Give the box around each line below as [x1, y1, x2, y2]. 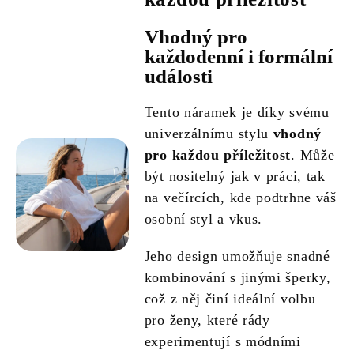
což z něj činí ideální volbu [144, 291, 316, 307]
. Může [291, 147, 335, 164]
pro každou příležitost [144, 147, 292, 164]
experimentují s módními [144, 333, 301, 350]
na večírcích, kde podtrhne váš [144, 190, 337, 206]
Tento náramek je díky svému [144, 104, 330, 121]
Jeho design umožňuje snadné [144, 248, 330, 265]
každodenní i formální [144, 46, 333, 68]
